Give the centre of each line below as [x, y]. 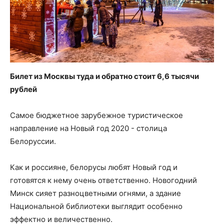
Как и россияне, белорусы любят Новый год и [94, 167]
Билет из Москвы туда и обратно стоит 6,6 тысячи [104, 76]
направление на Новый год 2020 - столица [88, 128]
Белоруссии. [33, 141]
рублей [23, 89]
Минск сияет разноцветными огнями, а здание [95, 193]
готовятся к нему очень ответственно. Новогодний [103, 180]
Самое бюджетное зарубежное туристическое [96, 115]
